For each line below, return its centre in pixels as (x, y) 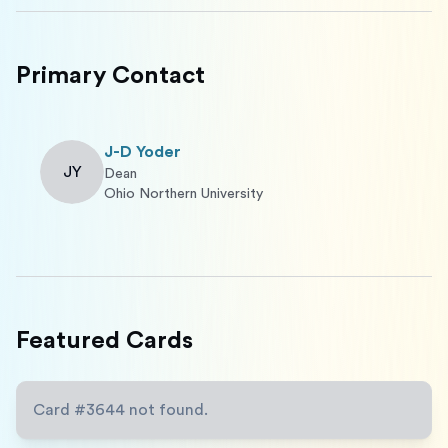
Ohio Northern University (183, 194)
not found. (166, 410)
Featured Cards (104, 341)
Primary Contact (110, 76)
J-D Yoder (142, 152)
